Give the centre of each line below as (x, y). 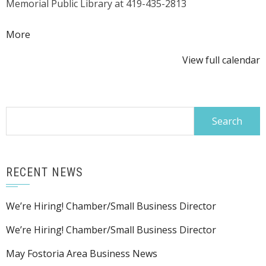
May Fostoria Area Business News (82, 254)
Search (20, 115)
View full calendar (221, 60)
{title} (42, 50)
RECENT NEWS (45, 172)
